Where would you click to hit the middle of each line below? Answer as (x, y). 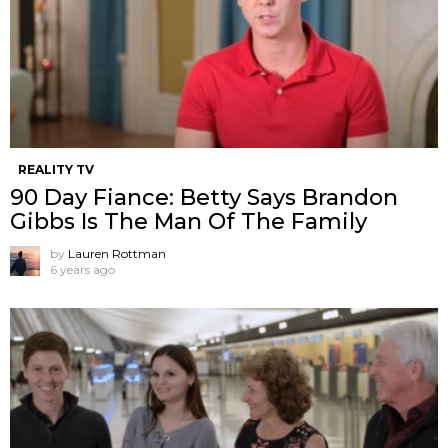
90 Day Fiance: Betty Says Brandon (204, 197)
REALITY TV (56, 169)
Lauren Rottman (117, 253)
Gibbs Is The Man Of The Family (188, 221)
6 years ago (82, 269)
